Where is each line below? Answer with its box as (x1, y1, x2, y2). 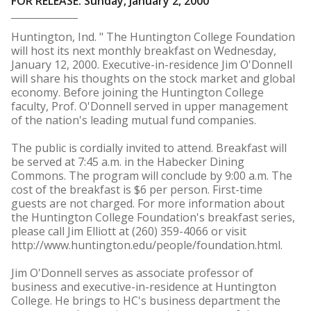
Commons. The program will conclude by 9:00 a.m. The (11, 168, 292, 183)
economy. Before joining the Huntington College (11, 85, 264, 100)
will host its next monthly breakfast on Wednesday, (11, 43, 276, 58)
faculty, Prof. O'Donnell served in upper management (11, 99, 288, 114)
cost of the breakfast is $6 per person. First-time (11, 182, 262, 197)
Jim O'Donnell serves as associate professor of (11, 265, 253, 280)
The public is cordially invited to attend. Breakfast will (11, 140, 287, 155)
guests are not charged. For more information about (11, 196, 285, 211)
